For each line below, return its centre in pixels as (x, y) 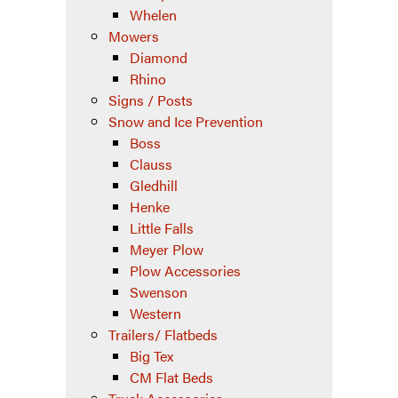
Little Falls (162, 228)
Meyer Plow (167, 250)
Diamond (159, 58)
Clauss (151, 164)
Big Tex (151, 356)
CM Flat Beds (171, 378)
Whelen (153, 15)
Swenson (159, 292)
